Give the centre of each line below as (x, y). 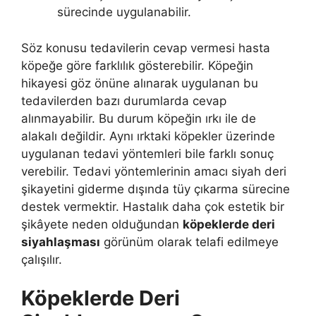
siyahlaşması (61, 242)
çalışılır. (42, 259)
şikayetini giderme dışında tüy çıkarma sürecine (156, 189)
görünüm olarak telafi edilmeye (189, 242)
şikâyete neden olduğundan (102, 224)
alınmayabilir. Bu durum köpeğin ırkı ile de (139, 118)
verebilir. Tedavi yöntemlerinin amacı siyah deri (154, 171)
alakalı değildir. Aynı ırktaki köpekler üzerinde (148, 136)
